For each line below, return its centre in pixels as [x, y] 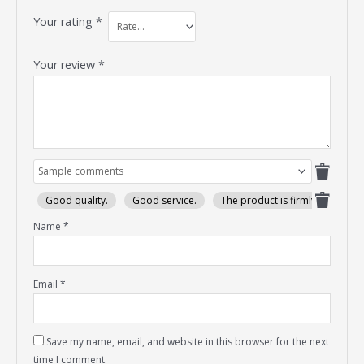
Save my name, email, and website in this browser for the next [188, 341]
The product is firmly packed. [288, 200]
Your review [66, 64]
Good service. [165, 200]
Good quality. [77, 200]
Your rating [65, 21]
